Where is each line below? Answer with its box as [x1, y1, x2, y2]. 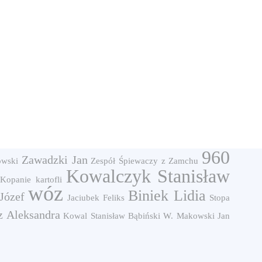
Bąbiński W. [127, 211, 174, 220]
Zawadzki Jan [22, 153, 88, 166]
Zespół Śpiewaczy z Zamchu [91, 156, 199, 166]
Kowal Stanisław [63, 211, 125, 220]
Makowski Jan [176, 211, 230, 220]
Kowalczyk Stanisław [65, 166, 230, 187]
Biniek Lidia [127, 187, 206, 204]
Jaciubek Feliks [67, 193, 125, 202]
